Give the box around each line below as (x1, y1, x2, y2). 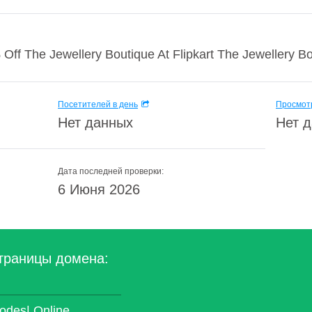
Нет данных (58, 115, 133, 130)
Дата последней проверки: (58, 166, 164, 176)
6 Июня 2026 (58, 182, 140, 197)
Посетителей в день (58, 100, 138, 109)
